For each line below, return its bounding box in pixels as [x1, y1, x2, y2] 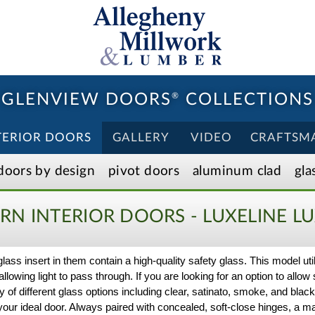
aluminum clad [193, 164, 282, 178]
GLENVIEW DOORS [1, 91, 172, 108]
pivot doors [108, 164, 180, 178]
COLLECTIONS [180, 91, 314, 108]
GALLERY [112, 131, 169, 143]
